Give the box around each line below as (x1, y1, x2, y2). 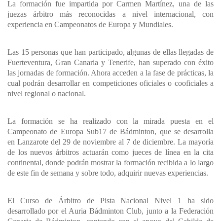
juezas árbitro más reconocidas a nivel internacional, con (7, 9, 214, 18)
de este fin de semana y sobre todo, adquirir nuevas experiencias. (7, 168, 208, 177)
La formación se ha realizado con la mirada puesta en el (7, 116, 214, 125)
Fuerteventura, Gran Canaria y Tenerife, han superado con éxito (7, 58, 214, 67)
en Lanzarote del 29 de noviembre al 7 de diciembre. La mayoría (7, 137, 214, 146)
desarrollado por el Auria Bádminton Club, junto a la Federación (7, 206, 214, 215)
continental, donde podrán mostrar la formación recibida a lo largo (7, 158, 214, 167)
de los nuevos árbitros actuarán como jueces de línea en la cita (7, 147, 214, 156)
